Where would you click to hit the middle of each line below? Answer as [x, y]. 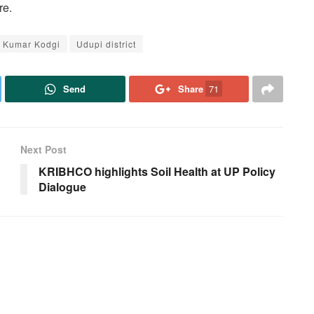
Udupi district [106, 44]
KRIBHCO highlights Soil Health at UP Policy [157, 172]
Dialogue [62, 187]
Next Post [43, 150]
